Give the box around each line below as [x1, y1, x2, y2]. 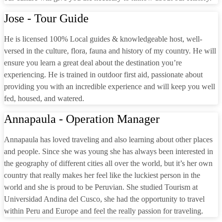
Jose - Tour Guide [4, 12, 89, 25]
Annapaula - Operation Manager [4, 112, 160, 125]
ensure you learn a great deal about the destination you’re [4, 58, 182, 67]
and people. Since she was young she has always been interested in [4, 147, 213, 156]
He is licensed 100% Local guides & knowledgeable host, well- [4, 35, 202, 43]
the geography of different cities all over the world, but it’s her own [4, 159, 213, 167]
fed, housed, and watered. [4, 94, 84, 103]
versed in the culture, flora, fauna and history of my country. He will [4, 47, 216, 55]
